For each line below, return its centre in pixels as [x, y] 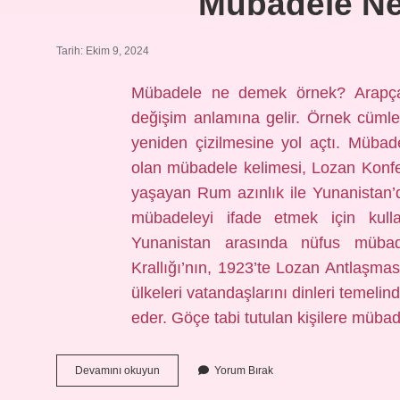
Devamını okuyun [117, 371]
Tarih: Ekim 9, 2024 [103, 51]
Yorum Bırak [244, 371]
